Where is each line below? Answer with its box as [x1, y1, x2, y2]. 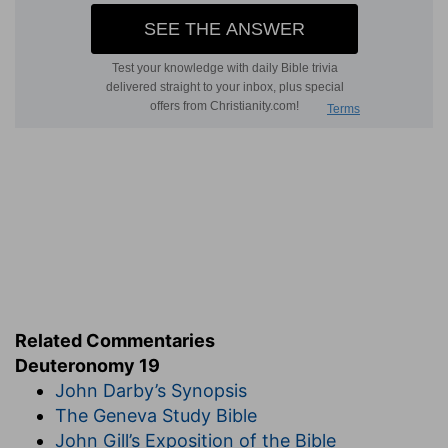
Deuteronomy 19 [15, 354, 160, 376]
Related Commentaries [15, 329, 215, 351]
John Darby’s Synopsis [55, 379, 247, 401]
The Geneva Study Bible [55, 404, 257, 426]
